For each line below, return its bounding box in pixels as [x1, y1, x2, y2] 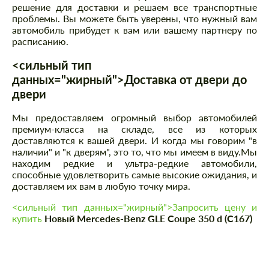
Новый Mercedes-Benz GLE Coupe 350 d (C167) [42, 213, 252, 225]
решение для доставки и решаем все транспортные [12, 1, 257, 13]
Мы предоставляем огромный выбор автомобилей [12, 112, 257, 124]
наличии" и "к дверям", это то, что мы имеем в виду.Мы [12, 146, 257, 158]
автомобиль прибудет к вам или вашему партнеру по [12, 24, 257, 36]
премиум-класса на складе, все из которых [12, 123, 257, 135]
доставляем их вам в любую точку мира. [12, 180, 190, 192]
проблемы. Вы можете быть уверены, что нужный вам [12, 13, 257, 25]
